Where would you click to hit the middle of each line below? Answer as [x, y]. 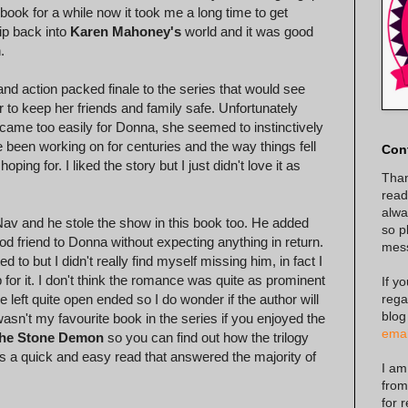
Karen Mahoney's [126, 32]
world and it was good [247, 32]
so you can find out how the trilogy [206, 338]
